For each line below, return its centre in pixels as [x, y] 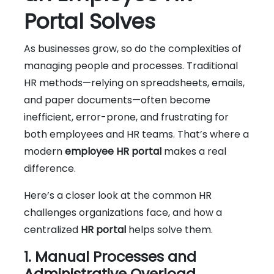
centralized [52, 229]
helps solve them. [169, 229]
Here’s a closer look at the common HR [118, 195]
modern [44, 151]
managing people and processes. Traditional [131, 65]
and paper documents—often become [117, 100]
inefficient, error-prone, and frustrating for [126, 117]
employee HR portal [113, 151]
